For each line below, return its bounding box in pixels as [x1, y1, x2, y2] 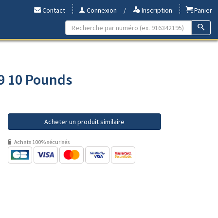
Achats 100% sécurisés [13, 138, 70, 145]
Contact [41, 6, 65, 15]
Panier [193, 6, 212, 15]
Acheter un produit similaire [44, 117, 125, 126]
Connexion [85, 6, 117, 15]
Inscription [140, 6, 172, 15]
